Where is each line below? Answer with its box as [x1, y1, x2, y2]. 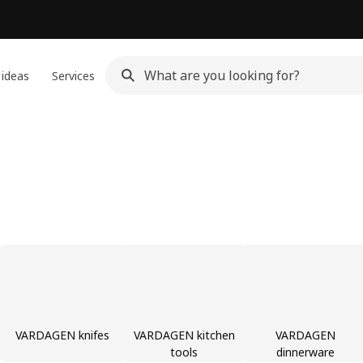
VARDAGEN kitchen [133, 327, 235, 343]
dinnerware [276, 344, 335, 360]
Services [51, 67, 95, 83]
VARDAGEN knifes [15, 327, 109, 343]
